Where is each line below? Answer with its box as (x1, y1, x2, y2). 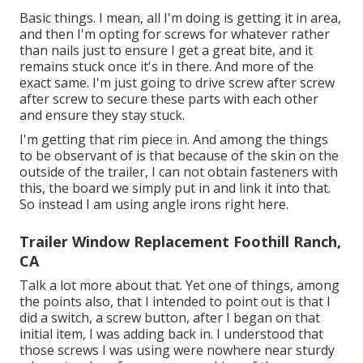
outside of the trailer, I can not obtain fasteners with (19, 163, 338, 181)
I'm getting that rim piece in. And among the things (19, 130, 328, 149)
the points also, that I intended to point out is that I (19, 293, 331, 311)
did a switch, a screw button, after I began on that (19, 309, 320, 327)
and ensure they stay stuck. (19, 106, 185, 125)
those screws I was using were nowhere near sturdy (19, 341, 335, 360)
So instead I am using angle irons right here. (19, 195, 288, 214)
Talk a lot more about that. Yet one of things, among (19, 276, 340, 295)
